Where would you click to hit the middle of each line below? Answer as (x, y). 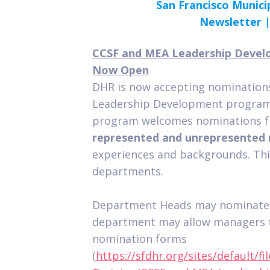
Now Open (120, 70)
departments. (129, 171)
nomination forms (139, 239)
